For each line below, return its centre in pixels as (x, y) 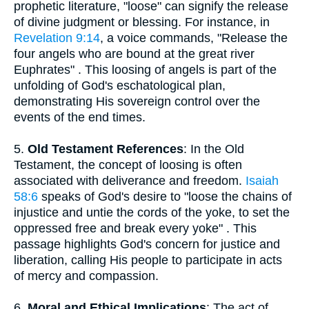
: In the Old (214, 149)
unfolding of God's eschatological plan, (120, 86)
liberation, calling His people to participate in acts (148, 260)
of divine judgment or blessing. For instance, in (142, 22)
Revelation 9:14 (57, 38)
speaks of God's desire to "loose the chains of (165, 197)
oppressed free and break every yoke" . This (135, 228)
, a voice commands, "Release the (194, 38)
